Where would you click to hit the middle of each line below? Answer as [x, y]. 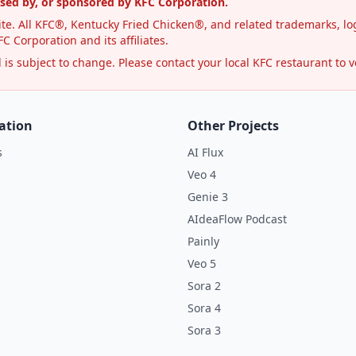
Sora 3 [204, 330]
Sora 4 [204, 308]
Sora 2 [204, 285]
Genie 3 [208, 196]
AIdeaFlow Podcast [237, 219]
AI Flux [205, 152]
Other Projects [233, 125]
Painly [203, 241]
